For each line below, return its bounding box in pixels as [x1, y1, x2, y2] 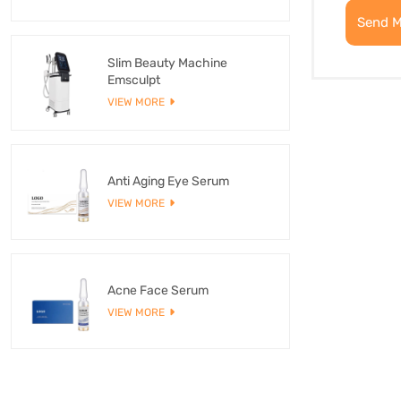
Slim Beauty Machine [107, 55, 227, 71]
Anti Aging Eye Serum [107, 173, 229, 189]
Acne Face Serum [107, 282, 209, 298]
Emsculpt [107, 73, 160, 88]
